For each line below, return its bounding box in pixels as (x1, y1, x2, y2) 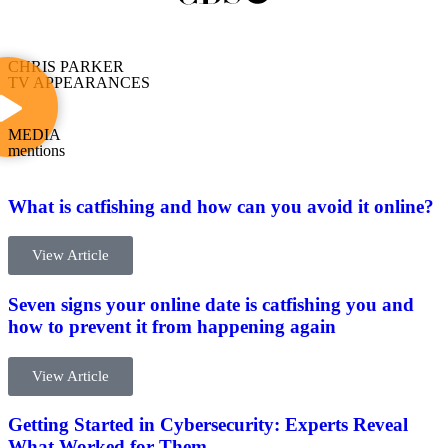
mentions (8, 141, 65, 159)
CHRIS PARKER (8, 57, 124, 75)
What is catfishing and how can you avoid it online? (8, 195, 434, 217)
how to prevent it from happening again (8, 316, 336, 338)
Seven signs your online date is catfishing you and (8, 294, 414, 316)
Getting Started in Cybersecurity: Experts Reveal (8, 414, 408, 436)
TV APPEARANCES (8, 73, 150, 91)
